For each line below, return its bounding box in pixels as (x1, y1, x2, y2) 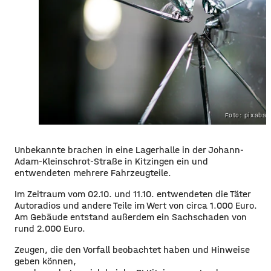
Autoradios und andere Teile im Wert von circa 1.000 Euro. (15, 199, 257, 211)
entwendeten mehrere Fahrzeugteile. (15, 166, 171, 178)
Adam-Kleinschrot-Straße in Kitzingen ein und (15, 155, 208, 167)
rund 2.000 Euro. (15, 222, 85, 234)
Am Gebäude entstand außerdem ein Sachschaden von (15, 211, 247, 223)
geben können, (15, 255, 76, 267)
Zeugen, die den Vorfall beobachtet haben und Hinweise (15, 243, 250, 255)
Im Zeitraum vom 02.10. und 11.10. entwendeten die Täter (15, 188, 250, 200)
